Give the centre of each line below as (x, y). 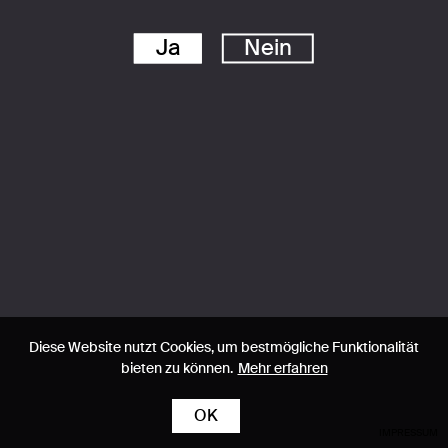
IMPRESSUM (408, 432)
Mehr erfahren (282, 368)
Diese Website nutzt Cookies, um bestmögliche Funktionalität (224, 347)
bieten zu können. (176, 368)
